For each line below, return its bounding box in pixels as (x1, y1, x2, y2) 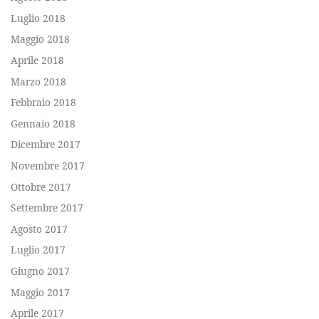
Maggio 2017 (11, 285, 70, 299)
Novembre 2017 (11, 158, 85, 172)
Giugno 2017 (11, 264, 70, 278)
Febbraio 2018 (11, 95, 76, 110)
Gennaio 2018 (11, 116, 75, 130)
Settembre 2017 (11, 201, 83, 215)
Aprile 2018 (11, 53, 64, 67)
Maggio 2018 (11, 32, 70, 46)
